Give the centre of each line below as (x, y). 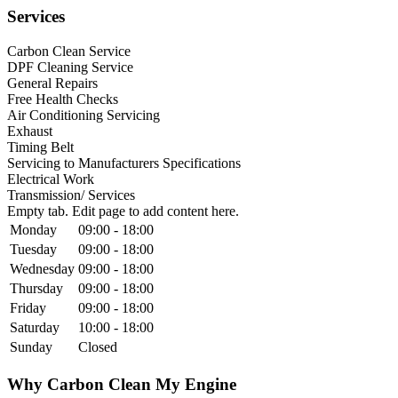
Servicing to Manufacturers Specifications (124, 163)
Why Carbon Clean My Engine (122, 384)
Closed (98, 347)
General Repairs (52, 84)
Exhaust (30, 131)
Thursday (36, 289)
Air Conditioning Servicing (84, 115)
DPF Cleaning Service (70, 68)
